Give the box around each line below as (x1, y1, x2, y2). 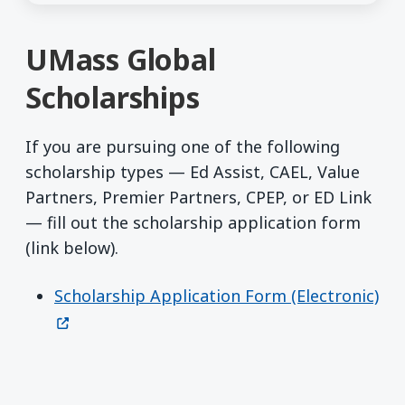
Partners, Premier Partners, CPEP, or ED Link (25, 185, 372, 208)
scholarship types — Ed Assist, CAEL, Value (25, 160, 360, 183)
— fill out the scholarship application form (25, 211, 361, 233)
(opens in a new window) (53, 309, 244, 332)
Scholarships (25, 77, 200, 117)
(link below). (25, 236, 118, 259)
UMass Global (25, 39, 216, 79)
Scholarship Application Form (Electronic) (54, 285, 379, 307)
